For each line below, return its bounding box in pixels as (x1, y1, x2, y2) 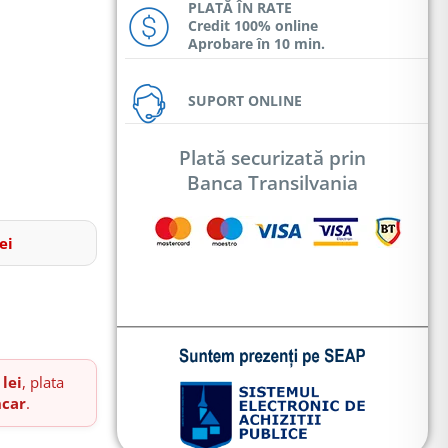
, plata (21, 371, 64, 392)
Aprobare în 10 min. (188, 34, 325, 53)
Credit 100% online (188, 16, 318, 35)
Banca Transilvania (187, 170, 358, 196)
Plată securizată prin (179, 145, 366, 171)
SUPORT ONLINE (188, 91, 302, 110)
